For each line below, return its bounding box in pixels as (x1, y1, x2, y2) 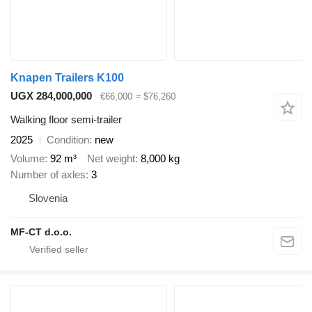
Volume (10, 152, 45, 164)
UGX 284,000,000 (10, 89, 92, 102)
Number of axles (10, 168, 86, 180)
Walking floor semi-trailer (10, 114, 122, 126)
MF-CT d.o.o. (10, 226, 72, 237)
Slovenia (29, 192, 68, 204)
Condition (47, 134, 89, 146)
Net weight (87, 152, 135, 164)
